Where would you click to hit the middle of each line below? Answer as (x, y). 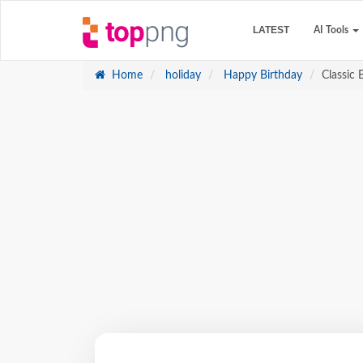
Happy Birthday (261, 75)
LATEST (271, 30)
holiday (181, 75)
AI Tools (332, 30)
